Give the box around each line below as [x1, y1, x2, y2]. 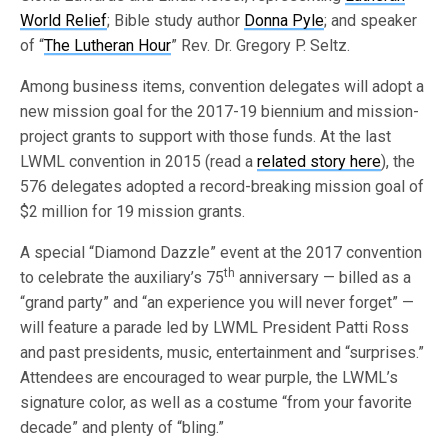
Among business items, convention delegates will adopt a [20, 77, 425, 96]
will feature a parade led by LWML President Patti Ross [20, 318, 410, 337]
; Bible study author [107, 11, 245, 30]
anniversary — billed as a [235, 268, 412, 287]
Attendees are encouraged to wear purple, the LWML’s [20, 368, 399, 387]
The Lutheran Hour [44, 36, 172, 55]
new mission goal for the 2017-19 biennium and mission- [20, 102, 420, 121]
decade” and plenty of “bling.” [20, 418, 225, 437]
